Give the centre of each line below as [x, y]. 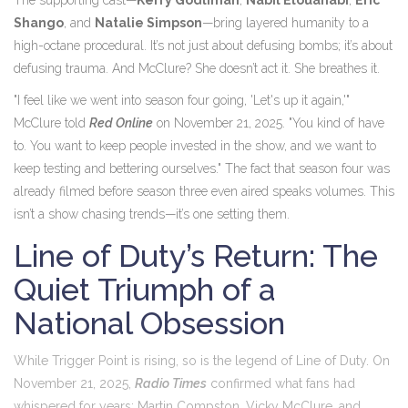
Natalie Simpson [148, 23]
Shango [39, 23]
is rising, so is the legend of [212, 361]
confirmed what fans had [281, 384]
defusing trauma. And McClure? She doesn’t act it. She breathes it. [197, 69]
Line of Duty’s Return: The [196, 256]
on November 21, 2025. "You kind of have [269, 123]
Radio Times [171, 384]
